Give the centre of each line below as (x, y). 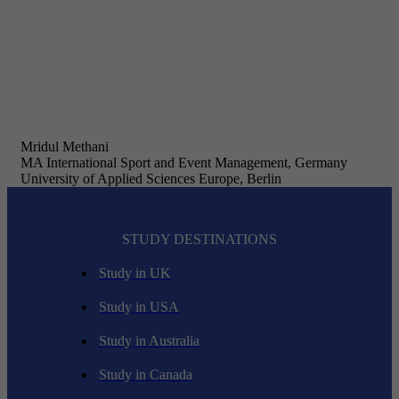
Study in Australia (149, 341)
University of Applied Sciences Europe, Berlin (151, 179)
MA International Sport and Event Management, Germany (184, 163)
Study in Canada (146, 375)
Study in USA (139, 307)
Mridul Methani (65, 147)
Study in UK (135, 273)
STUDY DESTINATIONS (199, 240)
